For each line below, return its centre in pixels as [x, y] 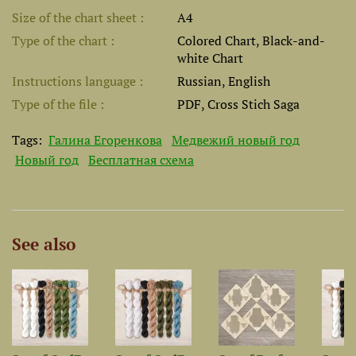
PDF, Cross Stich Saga [238, 104]
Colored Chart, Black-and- [251, 41]
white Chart [210, 58]
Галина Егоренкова [105, 140]
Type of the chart [61, 41]
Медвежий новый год [236, 140]
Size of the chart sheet [76, 17]
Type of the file [56, 104]
